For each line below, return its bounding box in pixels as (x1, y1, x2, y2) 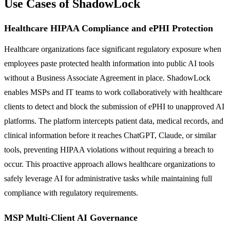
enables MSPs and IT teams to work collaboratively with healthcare (4, 87, 222, 97)
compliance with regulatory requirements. (4, 188, 138, 197)
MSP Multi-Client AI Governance (4, 212, 138, 223)
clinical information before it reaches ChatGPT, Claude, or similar (4, 130, 216, 140)
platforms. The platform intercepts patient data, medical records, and (4, 116, 223, 125)
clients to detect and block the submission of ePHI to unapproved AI (4, 102, 224, 111)
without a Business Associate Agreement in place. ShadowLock (4, 73, 210, 82)
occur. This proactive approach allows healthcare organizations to (4, 159, 215, 168)
